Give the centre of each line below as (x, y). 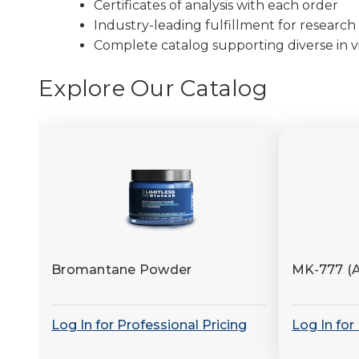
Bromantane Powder (122, 270)
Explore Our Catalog (153, 89)
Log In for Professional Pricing (149, 325)
